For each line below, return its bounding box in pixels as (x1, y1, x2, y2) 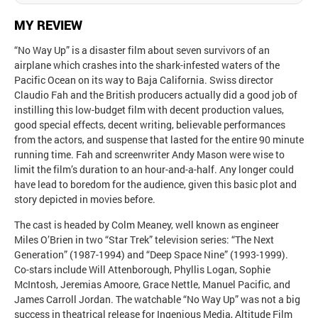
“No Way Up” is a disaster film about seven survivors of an (14, 43, 270, 57)
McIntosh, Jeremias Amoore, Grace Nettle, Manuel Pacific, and (14, 277, 290, 291)
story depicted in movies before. (14, 192, 155, 206)
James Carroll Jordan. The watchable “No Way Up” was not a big (14, 292, 300, 306)
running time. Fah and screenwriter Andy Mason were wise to (14, 147, 285, 161)
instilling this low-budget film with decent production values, (14, 102, 284, 116)
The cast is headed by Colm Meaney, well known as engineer (14, 217, 279, 231)
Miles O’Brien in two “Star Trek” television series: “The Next (14, 232, 274, 246)
